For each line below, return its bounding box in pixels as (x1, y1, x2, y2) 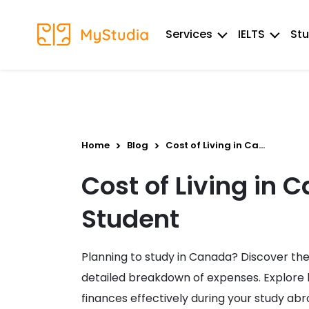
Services (165, 26, 212, 42)
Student (81, 201, 180, 237)
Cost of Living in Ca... (166, 139, 266, 152)
